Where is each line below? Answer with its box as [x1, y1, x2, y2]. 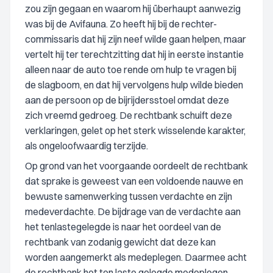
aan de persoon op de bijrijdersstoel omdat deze [25, 94, 229, 106]
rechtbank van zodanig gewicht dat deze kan [25, 236, 216, 248]
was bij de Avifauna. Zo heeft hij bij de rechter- [25, 18, 217, 30]
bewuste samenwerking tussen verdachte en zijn [25, 190, 232, 202]
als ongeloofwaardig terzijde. [25, 140, 148, 152]
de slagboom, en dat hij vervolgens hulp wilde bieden [25, 79, 243, 91]
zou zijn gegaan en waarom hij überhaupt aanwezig [25, 2, 241, 15]
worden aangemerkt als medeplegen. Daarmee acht [25, 251, 247, 263]
